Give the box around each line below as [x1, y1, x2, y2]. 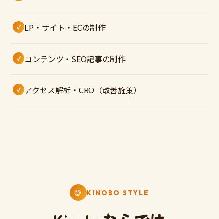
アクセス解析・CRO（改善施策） [24, 84, 141, 96]
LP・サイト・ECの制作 [24, 22, 106, 34]
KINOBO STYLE [87, 189, 149, 197]
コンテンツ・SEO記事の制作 [24, 53, 126, 65]
